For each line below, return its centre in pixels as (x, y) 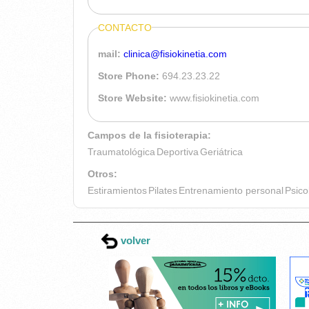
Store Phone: (130, 76)
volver (134, 240)
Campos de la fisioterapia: (151, 135)
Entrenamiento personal (231, 190)
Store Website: (134, 98)
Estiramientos (117, 190)
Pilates (163, 190)
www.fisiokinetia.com (215, 98)
